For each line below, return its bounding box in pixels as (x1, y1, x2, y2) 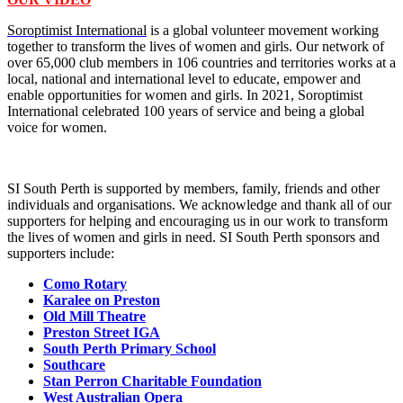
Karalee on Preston (43, 291, 160, 308)
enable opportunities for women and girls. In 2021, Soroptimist (7, 86, 363, 103)
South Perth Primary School (43, 340, 216, 356)
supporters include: (7, 245, 114, 261)
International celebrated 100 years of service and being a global (7, 103, 364, 119)
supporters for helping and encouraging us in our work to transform (7, 212, 388, 228)
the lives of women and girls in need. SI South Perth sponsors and (7, 228, 380, 245)
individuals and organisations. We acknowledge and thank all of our (7, 196, 391, 212)
